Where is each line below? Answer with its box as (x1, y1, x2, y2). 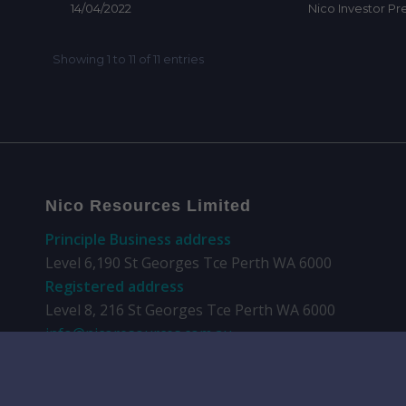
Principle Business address (45, 228, 231, 249)
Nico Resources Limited (45, 197, 251, 216)
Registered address (45, 275, 184, 296)
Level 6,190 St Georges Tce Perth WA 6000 (45, 252, 332, 273)
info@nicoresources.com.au (45, 323, 232, 343)
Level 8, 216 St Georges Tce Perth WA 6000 (45, 299, 335, 320)
